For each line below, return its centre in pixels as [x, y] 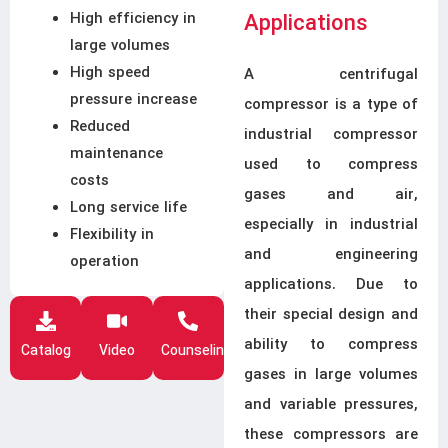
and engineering [331, 255]
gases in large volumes [331, 375]
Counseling [196, 351]
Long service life [128, 207]
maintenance [116, 153]
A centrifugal [331, 75]
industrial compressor [331, 135]
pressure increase [133, 99]
